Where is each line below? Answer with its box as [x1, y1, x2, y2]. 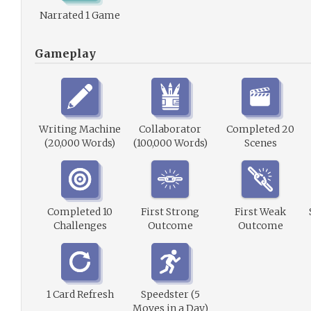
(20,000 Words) [44, 137, 115, 149]
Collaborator [139, 123, 201, 135]
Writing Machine [39, 123, 121, 135]
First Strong [141, 205, 199, 218]
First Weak [235, 205, 286, 218]
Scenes [244, 137, 277, 149]
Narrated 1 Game [40, 9, 120, 22]
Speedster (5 [140, 288, 200, 301]
